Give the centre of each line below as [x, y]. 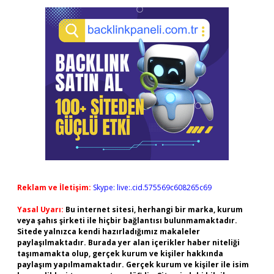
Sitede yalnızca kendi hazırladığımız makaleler [109, 231]
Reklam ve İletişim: [54, 187]
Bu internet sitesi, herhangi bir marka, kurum [154, 209]
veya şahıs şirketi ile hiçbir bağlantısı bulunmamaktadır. [127, 220]
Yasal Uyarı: [40, 209]
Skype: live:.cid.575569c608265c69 [152, 187]
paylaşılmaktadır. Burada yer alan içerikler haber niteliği [128, 243]
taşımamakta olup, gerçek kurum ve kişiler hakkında [120, 254]
